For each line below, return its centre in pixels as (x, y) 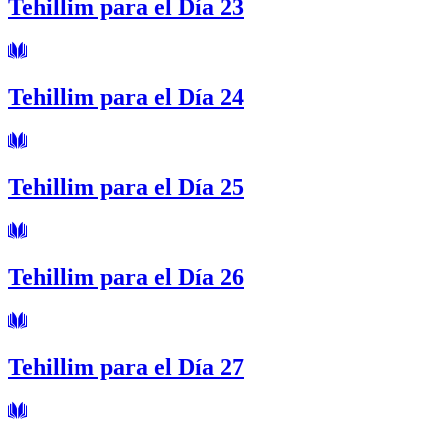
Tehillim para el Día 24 (126, 96)
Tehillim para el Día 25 (126, 186)
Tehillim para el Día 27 (126, 366)
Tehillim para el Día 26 (126, 276)
